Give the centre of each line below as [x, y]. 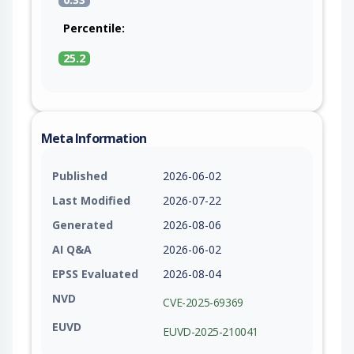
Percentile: [94, 28]
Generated [83, 224]
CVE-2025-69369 [203, 303]
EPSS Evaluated [95, 273]
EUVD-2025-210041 [211, 331]
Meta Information [94, 138]
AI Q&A [72, 249]
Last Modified [91, 200]
